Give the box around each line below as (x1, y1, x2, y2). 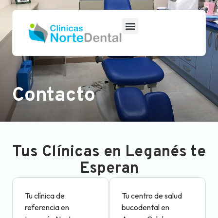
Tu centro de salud (122, 191, 182, 200)
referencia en (25, 202, 69, 212)
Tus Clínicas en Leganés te (12, 143, 206, 162)
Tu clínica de (25, 191, 65, 200)
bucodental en (122, 202, 169, 212)
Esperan (79, 159, 139, 179)
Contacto (12, 84, 95, 108)
